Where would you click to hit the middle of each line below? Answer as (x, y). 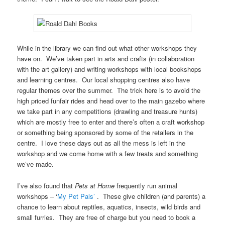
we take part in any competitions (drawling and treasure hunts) (107, 111)
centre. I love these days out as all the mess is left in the (101, 143)
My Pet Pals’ (77, 196)
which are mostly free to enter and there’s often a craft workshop (111, 122)
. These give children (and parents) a (151, 196)
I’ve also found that (46, 185)
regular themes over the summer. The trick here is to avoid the (109, 90)
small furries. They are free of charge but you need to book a (106, 217)
